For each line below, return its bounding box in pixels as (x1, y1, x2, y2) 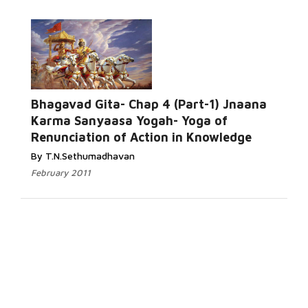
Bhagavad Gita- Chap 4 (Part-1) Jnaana (31, 97, 267, 111)
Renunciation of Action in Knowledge (31, 130, 252, 144)
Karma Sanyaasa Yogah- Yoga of (31, 113, 228, 128)
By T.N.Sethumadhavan (31, 150, 135, 162)
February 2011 (31, 167, 91, 178)
